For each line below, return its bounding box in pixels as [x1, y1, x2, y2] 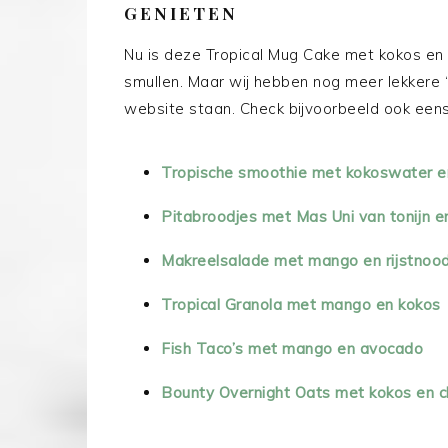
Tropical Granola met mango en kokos [161, 295, 441, 315]
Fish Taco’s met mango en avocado [161, 339, 423, 359]
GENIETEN [124, 2, 238, 25]
